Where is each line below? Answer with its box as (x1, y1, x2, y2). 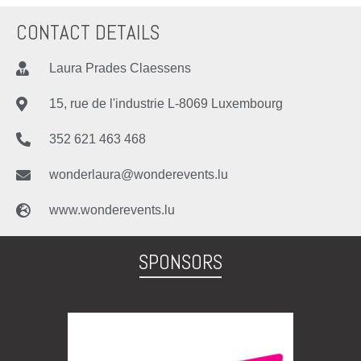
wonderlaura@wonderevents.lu (48, 167, 228, 181)
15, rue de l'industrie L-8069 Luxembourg (48, 96, 283, 110)
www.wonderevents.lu (48, 202, 175, 217)
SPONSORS (139, 249, 222, 275)
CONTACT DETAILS (16, 19, 160, 45)
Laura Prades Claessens (48, 60, 191, 75)
